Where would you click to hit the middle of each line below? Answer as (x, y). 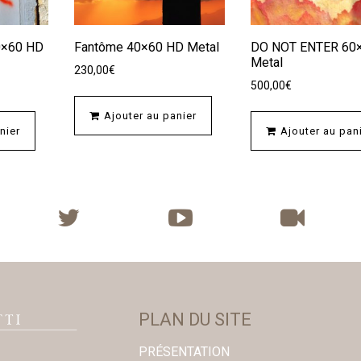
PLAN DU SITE (195, 320)
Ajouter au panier (151, 116)
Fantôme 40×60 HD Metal (147, 47)
